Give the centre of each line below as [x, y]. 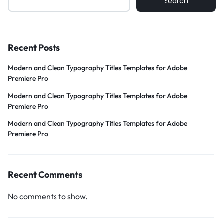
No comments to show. [48, 196]
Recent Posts [34, 47]
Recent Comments [45, 175]
